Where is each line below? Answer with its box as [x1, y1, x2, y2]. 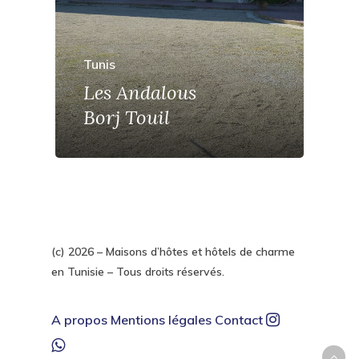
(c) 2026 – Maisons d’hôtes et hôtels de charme [51, 244, 295, 259]
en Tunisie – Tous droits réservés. [51, 264, 224, 279]
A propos [51, 312, 107, 328]
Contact [215, 312, 263, 328]
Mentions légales [111, 312, 212, 328]
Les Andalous [83, 79, 197, 105]
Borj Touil [83, 104, 171, 130]
